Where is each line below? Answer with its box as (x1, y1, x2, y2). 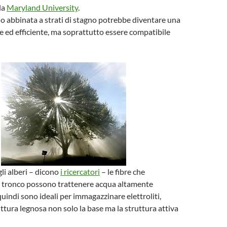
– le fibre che (100, 167, 145, 176)
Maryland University (7, 3, 78, 12)
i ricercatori (60, 167, 100, 176)
